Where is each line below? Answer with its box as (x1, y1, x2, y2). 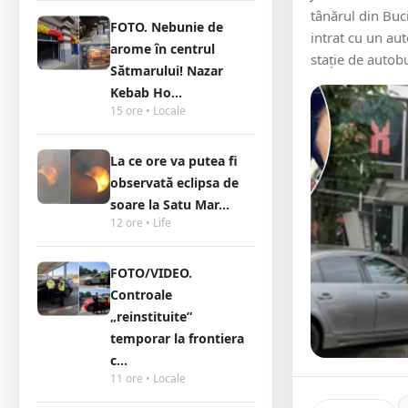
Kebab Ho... (110, 84, 182, 101)
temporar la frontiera (110, 330, 244, 347)
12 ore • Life (110, 215, 171, 230)
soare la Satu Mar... (110, 196, 229, 213)
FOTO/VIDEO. (110, 264, 192, 281)
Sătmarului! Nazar (110, 62, 223, 79)
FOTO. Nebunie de (110, 18, 223, 36)
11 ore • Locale (110, 371, 186, 386)
